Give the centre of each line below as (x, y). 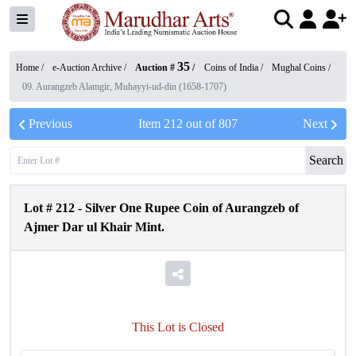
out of (200, 124)
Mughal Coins (299, 68)
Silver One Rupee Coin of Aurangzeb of (192, 208)
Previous (50, 124)
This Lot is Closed (178, 327)
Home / (31, 68)
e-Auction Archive (87, 68)
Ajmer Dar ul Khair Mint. (94, 227)
